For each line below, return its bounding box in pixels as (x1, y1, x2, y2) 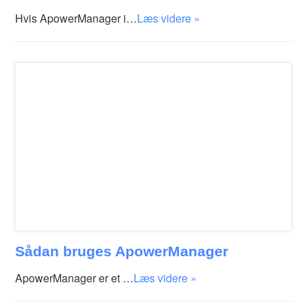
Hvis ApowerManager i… (15, 10, 138, 26)
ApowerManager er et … (15, 269, 134, 286)
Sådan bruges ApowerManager (15, 243, 229, 259)
